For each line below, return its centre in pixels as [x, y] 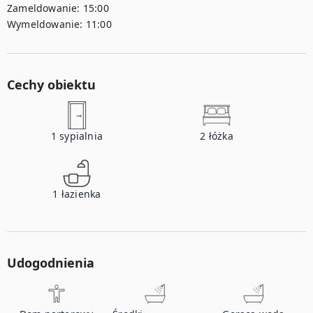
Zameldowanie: [44, 8]
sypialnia [81, 136]
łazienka [81, 194]
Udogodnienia [51, 263]
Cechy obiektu [51, 85]
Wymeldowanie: [45, 24]
